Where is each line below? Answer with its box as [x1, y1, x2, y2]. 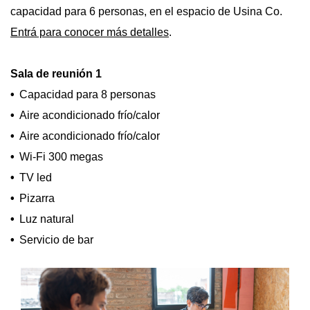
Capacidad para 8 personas [19, 89, 156, 101]
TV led [19, 172, 52, 184]
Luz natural [19, 213, 74, 226]
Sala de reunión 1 [10, 68, 102, 80]
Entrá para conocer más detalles [10, 26, 169, 39]
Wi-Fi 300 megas [19, 151, 103, 163]
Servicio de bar [19, 234, 93, 246]
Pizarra [19, 192, 55, 205]
